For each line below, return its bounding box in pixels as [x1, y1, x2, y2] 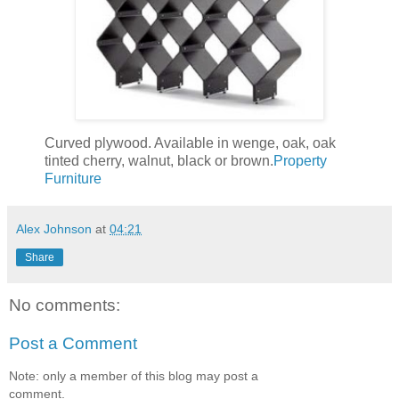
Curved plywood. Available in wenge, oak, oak [45, 134, 336, 151]
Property [273, 152, 327, 168]
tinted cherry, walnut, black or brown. [45, 152, 273, 168]
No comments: [9, 295, 120, 314]
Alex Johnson [16, 221, 92, 236]
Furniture [45, 170, 102, 186]
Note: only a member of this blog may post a [9, 368, 258, 383]
